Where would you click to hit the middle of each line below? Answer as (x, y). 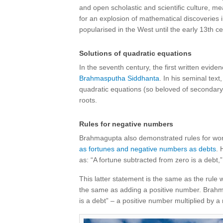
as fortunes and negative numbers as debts (148, 149)
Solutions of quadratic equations (135, 53)
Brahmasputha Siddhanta (119, 78)
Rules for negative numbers (126, 124)
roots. (88, 100)
